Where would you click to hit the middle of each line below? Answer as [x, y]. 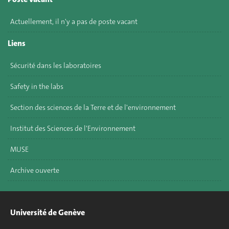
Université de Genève [48, 212]
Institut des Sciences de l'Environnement [73, 128]
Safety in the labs [37, 86]
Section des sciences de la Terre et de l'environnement [93, 107]
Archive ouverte [35, 170]
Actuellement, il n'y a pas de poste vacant [74, 21]
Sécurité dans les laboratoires [56, 65]
